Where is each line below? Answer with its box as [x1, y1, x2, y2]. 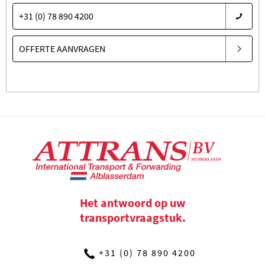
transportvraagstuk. [79, 209, 186, 225]
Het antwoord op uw [79, 195, 186, 210]
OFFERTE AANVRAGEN [19, 42, 105, 54]
